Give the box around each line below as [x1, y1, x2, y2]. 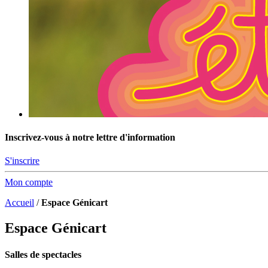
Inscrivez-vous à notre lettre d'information [5, 132, 175, 143]
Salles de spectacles [5, 249, 81, 260]
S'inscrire [5, 156, 39, 166]
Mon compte [5, 177, 53, 188]
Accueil [5, 197, 34, 208]
